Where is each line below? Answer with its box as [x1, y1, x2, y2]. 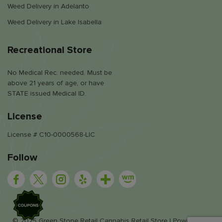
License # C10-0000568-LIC [7, 130, 95, 139]
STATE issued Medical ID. [7, 89, 86, 98]
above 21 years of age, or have [7, 79, 104, 88]
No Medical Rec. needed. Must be [7, 68, 112, 77]
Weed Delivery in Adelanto [7, 1, 89, 10]
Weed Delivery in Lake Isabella [7, 17, 102, 26]
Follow [7, 152, 37, 164]
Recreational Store [7, 44, 92, 56]
